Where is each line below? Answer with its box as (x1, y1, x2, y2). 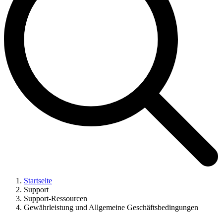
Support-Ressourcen (24, 194, 87, 203)
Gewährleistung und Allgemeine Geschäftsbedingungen (24, 203, 198, 212)
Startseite (24, 176, 52, 185)
